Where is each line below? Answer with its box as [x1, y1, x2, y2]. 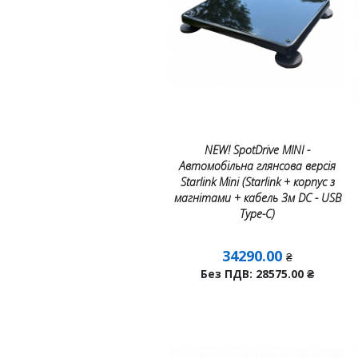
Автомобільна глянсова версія [179, 158, 336, 173]
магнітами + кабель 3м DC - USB [173, 190, 341, 205]
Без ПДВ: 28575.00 [201, 266, 308, 281]
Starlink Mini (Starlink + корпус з [180, 174, 335, 189]
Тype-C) [240, 206, 276, 221]
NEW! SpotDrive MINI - [205, 142, 311, 157]
